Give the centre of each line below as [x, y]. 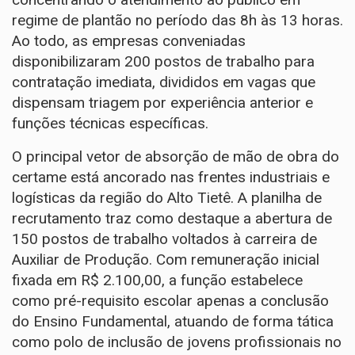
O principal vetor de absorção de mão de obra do [176, 157]
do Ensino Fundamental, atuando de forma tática [173, 321]
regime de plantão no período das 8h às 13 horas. [177, 20]
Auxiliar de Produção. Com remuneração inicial [166, 260]
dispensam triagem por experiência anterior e [162, 103]
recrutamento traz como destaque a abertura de [172, 218]
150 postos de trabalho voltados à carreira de [164, 239]
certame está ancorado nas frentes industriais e [171, 177]
